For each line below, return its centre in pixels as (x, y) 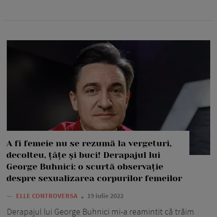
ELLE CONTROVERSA (47, 195)
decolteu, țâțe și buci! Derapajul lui (83, 155)
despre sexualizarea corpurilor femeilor (94, 178)
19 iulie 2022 (105, 195)
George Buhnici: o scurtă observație (85, 166)
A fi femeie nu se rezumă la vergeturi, (89, 143)
